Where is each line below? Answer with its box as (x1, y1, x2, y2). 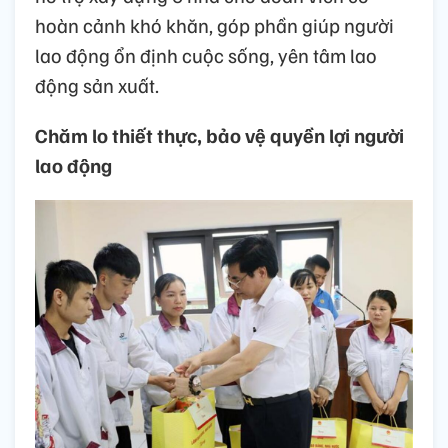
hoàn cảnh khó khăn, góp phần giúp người (35, 11, 394, 38)
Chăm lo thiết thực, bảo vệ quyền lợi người (35, 121, 404, 148)
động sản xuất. (35, 71, 159, 98)
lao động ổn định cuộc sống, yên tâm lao (35, 41, 377, 68)
